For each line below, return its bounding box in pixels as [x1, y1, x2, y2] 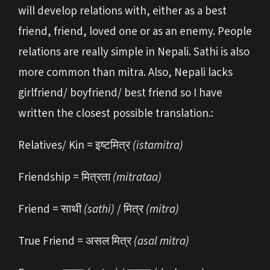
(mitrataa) [113, 169, 162, 186]
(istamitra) [133, 137, 183, 154]
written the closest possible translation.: [18, 105, 213, 122]
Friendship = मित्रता [18, 169, 113, 186]
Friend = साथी [18, 201, 84, 218]
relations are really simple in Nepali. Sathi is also [18, 43, 250, 60]
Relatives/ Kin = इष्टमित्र [18, 137, 133, 154]
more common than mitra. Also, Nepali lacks [18, 64, 233, 81]
